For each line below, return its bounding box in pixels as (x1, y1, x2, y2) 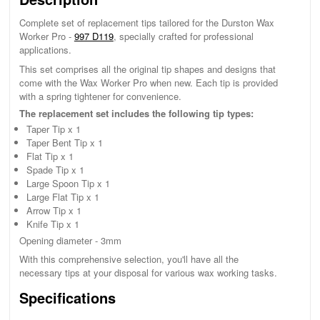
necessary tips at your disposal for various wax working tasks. (19, 266, 277, 280)
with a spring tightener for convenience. (19, 89, 181, 103)
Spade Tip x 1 (26, 163, 84, 177)
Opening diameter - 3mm (19, 233, 121, 247)
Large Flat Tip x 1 (26, 190, 99, 204)
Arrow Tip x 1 (26, 204, 81, 218)
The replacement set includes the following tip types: (19, 106, 254, 121)
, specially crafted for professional (113, 29, 254, 44)
